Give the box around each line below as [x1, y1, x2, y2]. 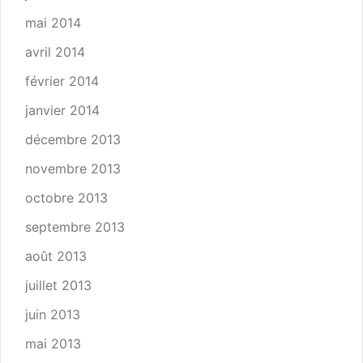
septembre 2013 [25, 219, 125, 235]
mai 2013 [25, 335, 81, 352]
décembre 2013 [25, 131, 121, 147]
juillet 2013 [25, 277, 92, 293]
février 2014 [25, 73, 99, 89]
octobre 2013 [25, 190, 108, 206]
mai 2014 [25, 15, 81, 31]
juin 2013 [25, 306, 80, 322]
